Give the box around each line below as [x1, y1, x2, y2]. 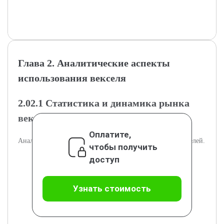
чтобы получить [88, 142, 157, 152]
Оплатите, [88, 129, 131, 139]
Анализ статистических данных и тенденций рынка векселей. [18, 137, 205, 144]
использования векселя [18, 72, 126, 83]
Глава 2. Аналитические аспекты [18, 57, 170, 68]
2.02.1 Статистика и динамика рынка [18, 97, 189, 108]
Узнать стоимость [73, 183, 151, 193]
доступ [88, 154, 119, 164]
